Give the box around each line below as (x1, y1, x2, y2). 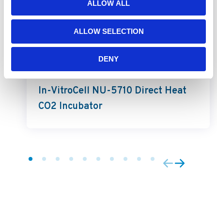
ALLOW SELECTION (73, 27, 144, 35)
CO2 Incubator (38, 100, 103, 113)
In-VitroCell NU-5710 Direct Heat (38, 85, 186, 98)
